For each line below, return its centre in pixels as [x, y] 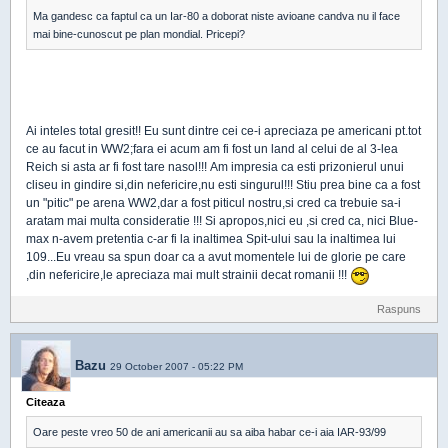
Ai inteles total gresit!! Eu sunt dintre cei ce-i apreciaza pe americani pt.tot [223, 131]
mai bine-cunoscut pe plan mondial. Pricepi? [139, 34]
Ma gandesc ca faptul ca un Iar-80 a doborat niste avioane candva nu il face [216, 16]
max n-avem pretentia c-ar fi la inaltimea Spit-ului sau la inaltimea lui [211, 239]
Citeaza [45, 402]
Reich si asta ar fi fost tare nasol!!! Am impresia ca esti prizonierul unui [215, 167]
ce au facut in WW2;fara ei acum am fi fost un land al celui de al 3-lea [212, 149]
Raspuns [399, 309]
